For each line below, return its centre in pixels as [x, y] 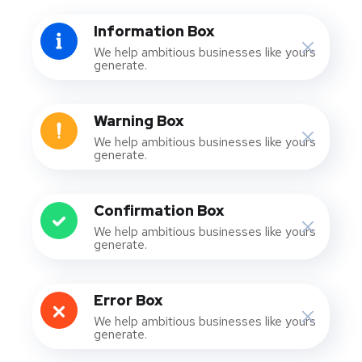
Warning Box [139, 121]
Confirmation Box [159, 210]
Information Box [154, 31]
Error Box [128, 300]
